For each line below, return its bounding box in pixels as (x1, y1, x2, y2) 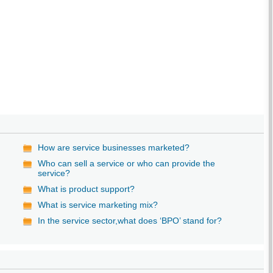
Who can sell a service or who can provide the (38, 158, 216, 168)
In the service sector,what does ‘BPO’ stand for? (38, 215, 222, 225)
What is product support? (38, 183, 135, 194)
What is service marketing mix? (38, 199, 158, 210)
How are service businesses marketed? (38, 142, 190, 152)
